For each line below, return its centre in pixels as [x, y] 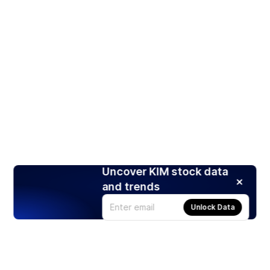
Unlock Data [213, 207]
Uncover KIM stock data [165, 171]
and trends [131, 186]
